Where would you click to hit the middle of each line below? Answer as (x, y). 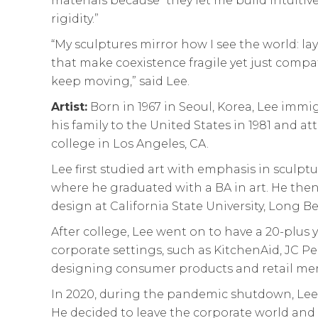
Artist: (69, 106)
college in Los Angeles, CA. (130, 143)
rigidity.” (75, 18)
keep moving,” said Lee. (120, 81)
